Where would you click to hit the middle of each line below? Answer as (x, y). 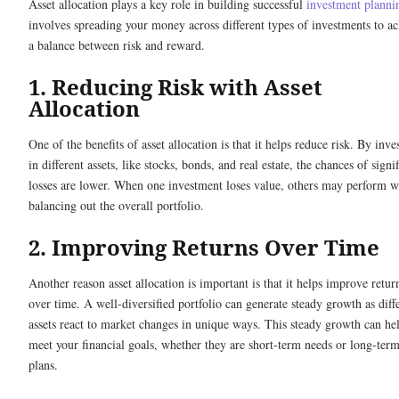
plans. (43, 365)
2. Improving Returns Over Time (204, 248)
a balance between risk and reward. (117, 45)
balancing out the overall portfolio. (116, 206)
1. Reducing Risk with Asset (175, 87)
